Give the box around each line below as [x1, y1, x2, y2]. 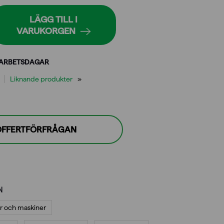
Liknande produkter [10, 75, 72, 83]
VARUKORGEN [16, 25, 75, 36]
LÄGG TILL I [29, 14, 77, 24]
